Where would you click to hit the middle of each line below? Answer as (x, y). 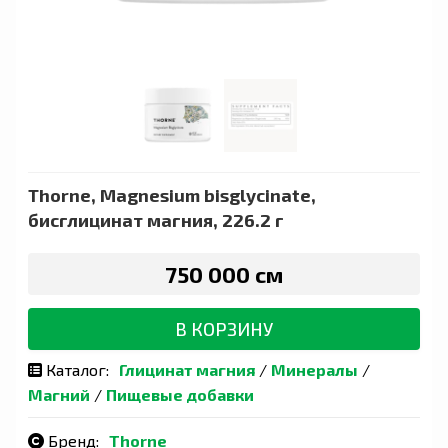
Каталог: (75, 369)
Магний (59, 394)
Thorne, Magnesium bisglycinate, (172, 194)
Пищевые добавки (180, 394)
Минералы (314, 369)
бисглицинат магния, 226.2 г (156, 219)
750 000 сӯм (224, 273)
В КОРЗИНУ (224, 328)
